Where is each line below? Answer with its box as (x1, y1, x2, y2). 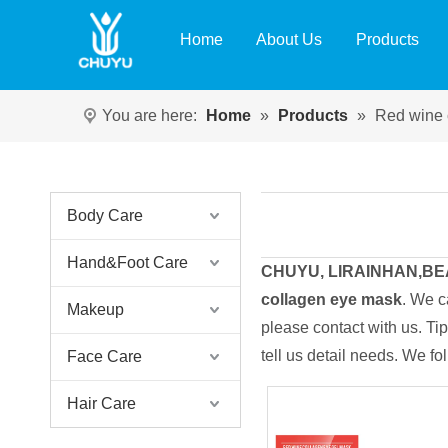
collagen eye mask (260, 291, 402, 308)
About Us (255, 31, 322, 48)
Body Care (67, 207, 143, 224)
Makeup (67, 301, 124, 318)
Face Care (67, 348, 142, 365)
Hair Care (67, 395, 136, 412)
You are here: (102, 107, 197, 124)
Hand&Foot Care (67, 254, 188, 271)
